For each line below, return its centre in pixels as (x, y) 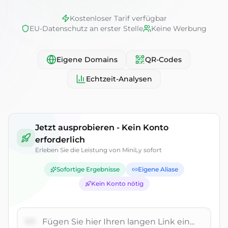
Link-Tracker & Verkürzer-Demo (71, 118)
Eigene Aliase (158, 169)
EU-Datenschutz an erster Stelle (86, 28)
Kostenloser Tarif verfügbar (118, 18)
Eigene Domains (87, 60)
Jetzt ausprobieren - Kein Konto (102, 127)
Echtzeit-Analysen (119, 79)
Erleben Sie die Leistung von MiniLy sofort (98, 150)
